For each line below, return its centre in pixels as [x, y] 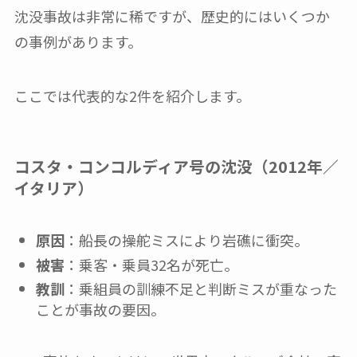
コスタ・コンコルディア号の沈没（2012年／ [176, 167]
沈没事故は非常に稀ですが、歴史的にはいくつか [172, 16]
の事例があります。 [78, 42]
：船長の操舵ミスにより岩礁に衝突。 [186, 240]
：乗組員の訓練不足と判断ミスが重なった [200, 289]
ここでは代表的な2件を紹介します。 [132, 95]
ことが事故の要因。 [100, 310]
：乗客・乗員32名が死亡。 [151, 264]
